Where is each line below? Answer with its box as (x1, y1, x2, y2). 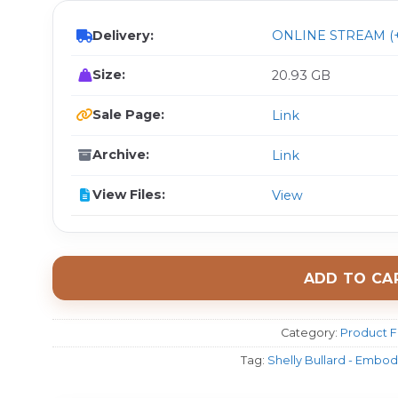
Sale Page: (92, 107, 164, 123)
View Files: (92, 187, 165, 203)
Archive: (92, 147, 149, 163)
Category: (280, 325, 340, 339)
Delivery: (92, 28, 154, 44)
